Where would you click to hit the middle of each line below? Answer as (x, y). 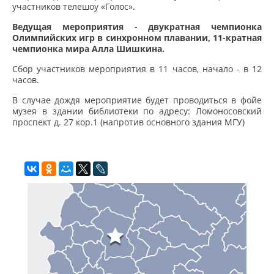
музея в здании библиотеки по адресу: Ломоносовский (137, 111)
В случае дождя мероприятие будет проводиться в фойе (137, 100)
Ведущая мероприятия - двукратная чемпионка (137, 27)
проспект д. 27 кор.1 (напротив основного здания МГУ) (128, 122)
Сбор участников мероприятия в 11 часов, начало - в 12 (137, 69)
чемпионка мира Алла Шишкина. (88, 49)
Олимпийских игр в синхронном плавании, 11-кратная (137, 38)
